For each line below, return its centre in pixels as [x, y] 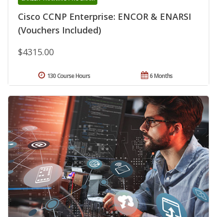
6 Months [161, 76]
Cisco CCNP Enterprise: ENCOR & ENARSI [105, 16]
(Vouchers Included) [60, 30]
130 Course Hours [69, 76]
